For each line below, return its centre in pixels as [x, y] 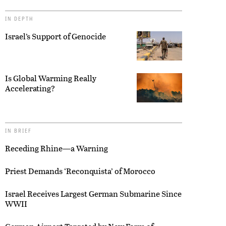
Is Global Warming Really [51, 78]
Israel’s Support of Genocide [55, 36]
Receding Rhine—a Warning [56, 148]
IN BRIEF [18, 130]
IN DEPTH [19, 18]
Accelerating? [30, 88]
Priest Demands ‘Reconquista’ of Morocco [80, 171]
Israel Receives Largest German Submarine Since [93, 193]
